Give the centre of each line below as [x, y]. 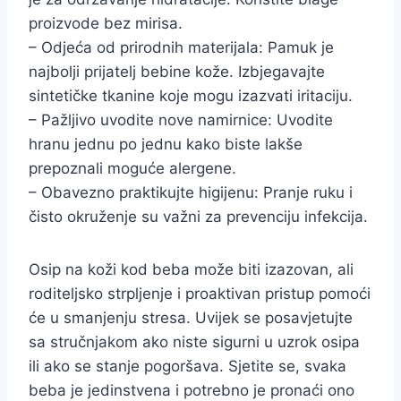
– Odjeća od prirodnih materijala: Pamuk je [181, 47]
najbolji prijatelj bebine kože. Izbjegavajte [177, 72]
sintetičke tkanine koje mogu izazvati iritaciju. [191, 96]
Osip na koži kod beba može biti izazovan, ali [191, 269]
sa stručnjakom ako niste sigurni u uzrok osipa [194, 342]
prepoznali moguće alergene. [132, 168]
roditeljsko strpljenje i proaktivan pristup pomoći [200, 294]
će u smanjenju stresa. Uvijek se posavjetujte [191, 318]
